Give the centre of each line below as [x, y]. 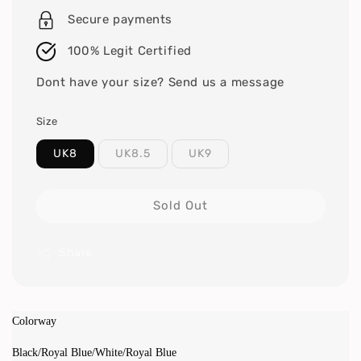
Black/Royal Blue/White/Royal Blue [94, 353]
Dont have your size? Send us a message [160, 82]
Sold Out [180, 205]
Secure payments [120, 19]
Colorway [34, 321]
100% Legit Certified [130, 51]
